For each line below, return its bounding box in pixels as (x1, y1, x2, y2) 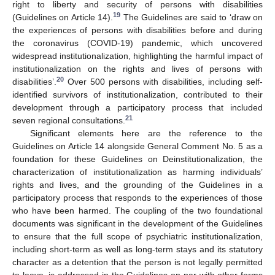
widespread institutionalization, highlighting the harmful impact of (12, 51, 263, 61)
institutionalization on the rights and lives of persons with (12, 64, 263, 74)
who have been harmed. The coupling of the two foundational (12, 206, 263, 216)
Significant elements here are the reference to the (29, 128, 263, 139)
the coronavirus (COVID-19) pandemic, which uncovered (12, 38, 263, 48)
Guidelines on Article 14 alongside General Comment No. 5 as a (12, 141, 263, 152)
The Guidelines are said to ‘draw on (120, 12, 263, 23)
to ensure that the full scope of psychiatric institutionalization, (12, 231, 263, 242)
